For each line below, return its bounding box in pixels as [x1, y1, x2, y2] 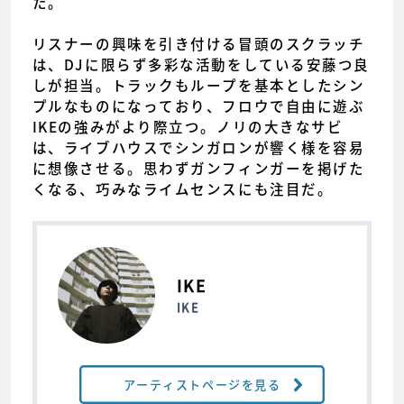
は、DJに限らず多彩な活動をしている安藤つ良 [32, 54, 370, 76]
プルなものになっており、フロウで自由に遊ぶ [32, 96, 365, 117]
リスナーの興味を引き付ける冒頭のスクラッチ [32, 33, 365, 55]
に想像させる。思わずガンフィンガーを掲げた [32, 158, 365, 179]
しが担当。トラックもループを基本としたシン [32, 75, 365, 96]
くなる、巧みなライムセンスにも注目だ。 [32, 179, 334, 200]
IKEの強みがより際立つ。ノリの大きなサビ [32, 116, 344, 138]
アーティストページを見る [123, 376, 281, 394]
